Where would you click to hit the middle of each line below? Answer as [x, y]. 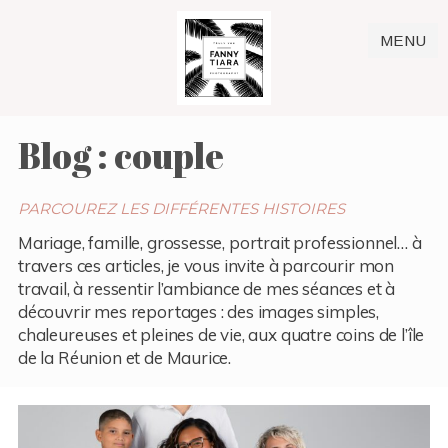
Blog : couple [120, 154]
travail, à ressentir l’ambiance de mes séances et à [206, 288]
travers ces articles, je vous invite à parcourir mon [206, 265]
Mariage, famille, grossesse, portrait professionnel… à [219, 242]
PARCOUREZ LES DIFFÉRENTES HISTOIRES [181, 208]
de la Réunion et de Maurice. [124, 357]
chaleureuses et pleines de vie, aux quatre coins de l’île [221, 334]
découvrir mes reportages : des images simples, [198, 311]
